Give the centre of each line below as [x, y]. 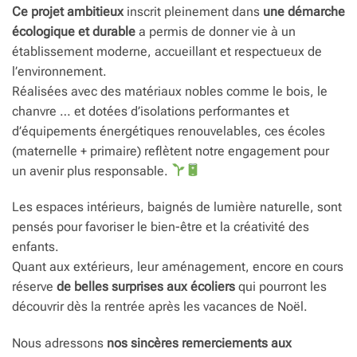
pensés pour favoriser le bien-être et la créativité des [161, 227]
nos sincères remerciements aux [199, 343]
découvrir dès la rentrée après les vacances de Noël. [160, 307]
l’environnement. [59, 71]
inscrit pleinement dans [193, 11]
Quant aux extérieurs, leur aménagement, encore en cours [178, 267]
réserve [34, 287]
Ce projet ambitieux [68, 11]
